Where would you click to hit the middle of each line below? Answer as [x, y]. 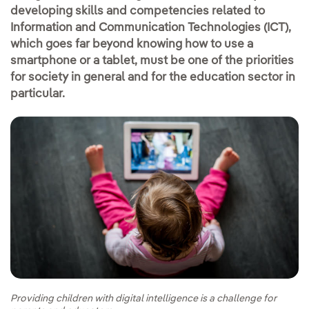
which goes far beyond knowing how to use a [132, 44]
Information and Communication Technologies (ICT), [151, 28]
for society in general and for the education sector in [153, 78]
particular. [38, 94]
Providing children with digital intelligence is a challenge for [143, 298]
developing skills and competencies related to [138, 11]
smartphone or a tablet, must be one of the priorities [152, 61]
